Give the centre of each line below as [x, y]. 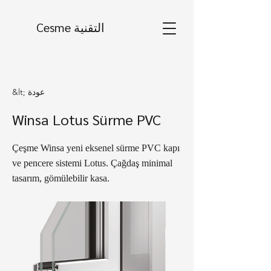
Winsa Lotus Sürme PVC [87, 119]
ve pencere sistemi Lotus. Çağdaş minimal [92, 163]
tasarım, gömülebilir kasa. [61, 178]
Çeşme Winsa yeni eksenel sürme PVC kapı [96, 148]
